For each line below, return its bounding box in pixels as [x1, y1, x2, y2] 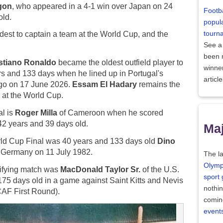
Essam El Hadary [72, 80, 137, 89]
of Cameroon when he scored [57, 109, 163, 117]
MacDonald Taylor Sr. [60, 165, 140, 174]
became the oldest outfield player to [56, 58, 183, 67]
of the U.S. [140, 165, 179, 174]
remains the [137, 80, 180, 89]
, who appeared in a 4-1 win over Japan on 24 [12, 1, 173, 10]
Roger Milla [15, 109, 57, 117]
